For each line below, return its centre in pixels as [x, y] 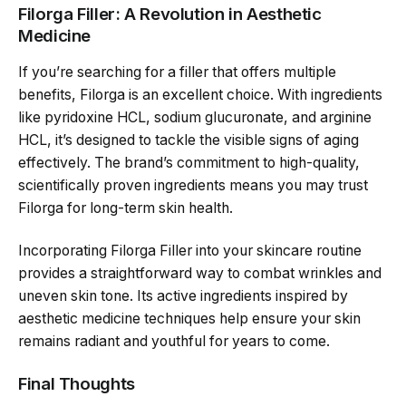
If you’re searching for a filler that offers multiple [177, 72]
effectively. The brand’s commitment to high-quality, [189, 162]
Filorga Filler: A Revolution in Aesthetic [170, 14]
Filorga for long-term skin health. [126, 208]
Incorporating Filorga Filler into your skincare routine [190, 251]
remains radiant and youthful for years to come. [174, 342]
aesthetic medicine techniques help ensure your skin [189, 319]
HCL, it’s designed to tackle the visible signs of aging [188, 140]
